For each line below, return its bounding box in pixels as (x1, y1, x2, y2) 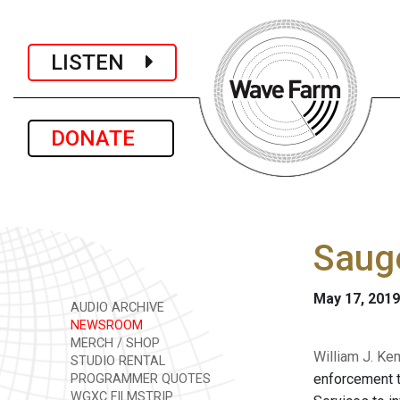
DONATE (51, 126, 151, 151)
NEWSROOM (67, 318, 143, 333)
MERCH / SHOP (67, 336, 160, 351)
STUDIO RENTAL (67, 354, 165, 369)
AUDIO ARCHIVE (67, 300, 164, 315)
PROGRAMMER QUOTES (67, 371, 211, 387)
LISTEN (51, 49, 146, 75)
